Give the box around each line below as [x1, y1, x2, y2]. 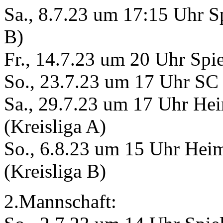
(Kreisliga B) [4, 160, 106, 182]
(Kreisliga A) [4, 115, 106, 137]
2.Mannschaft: [4, 190, 116, 212]
